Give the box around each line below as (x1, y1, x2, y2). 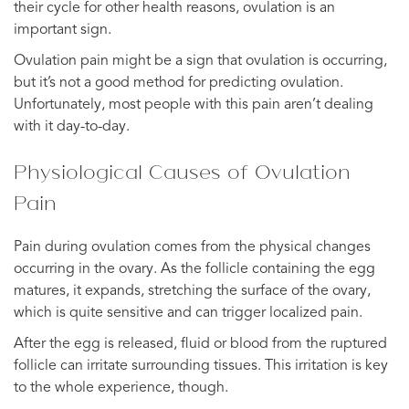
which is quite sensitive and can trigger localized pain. (14, 305, 362, 320)
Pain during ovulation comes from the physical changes (14, 239, 371, 255)
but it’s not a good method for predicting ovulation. (14, 75, 343, 90)
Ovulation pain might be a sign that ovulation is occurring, (14, 53, 387, 68)
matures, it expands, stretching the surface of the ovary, (14, 283, 371, 299)
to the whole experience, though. (14, 380, 228, 395)
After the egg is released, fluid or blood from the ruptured (14, 336, 387, 351)
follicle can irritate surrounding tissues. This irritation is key (14, 358, 388, 373)
